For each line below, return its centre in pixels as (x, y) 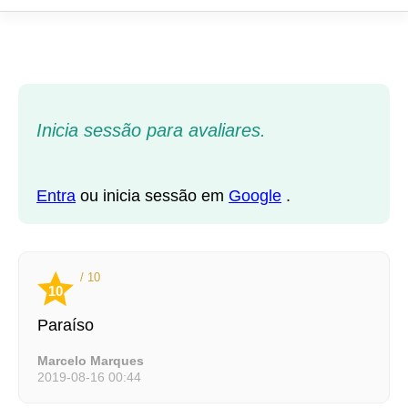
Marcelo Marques (91, 361)
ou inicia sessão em (154, 196)
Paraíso (66, 325)
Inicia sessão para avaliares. (151, 130)
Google (255, 196)
